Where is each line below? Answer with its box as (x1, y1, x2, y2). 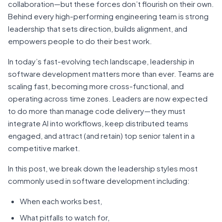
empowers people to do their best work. (8, 36, 152, 46)
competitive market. (8, 143, 80, 153)
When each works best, (20, 196, 102, 206)
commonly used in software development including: (8, 176, 190, 185)
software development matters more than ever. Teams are (8, 69, 214, 78)
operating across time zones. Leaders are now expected (8, 94, 208, 103)
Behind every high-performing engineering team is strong (8, 11, 209, 21)
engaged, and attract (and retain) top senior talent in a (8, 131, 195, 140)
